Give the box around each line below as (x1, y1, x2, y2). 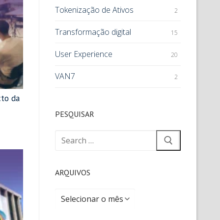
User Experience (55, 49, 112, 60)
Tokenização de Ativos (55, 4, 134, 15)
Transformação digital (55, 26, 131, 37)
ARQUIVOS (55, 167, 90, 177)
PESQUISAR (55, 109, 94, 119)
